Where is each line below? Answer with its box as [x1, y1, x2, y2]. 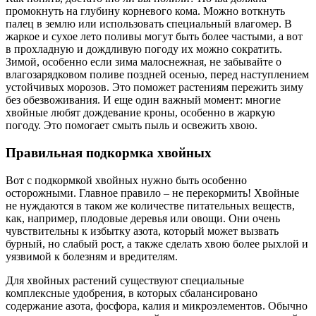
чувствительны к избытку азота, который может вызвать [6, 224, 279, 237]
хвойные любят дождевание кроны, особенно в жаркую [6, 107, 275, 119]
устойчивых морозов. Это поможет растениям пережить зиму [6, 81, 303, 94]
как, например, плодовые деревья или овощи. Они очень [6, 212, 280, 224]
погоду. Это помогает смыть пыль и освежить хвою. [6, 119, 257, 132]
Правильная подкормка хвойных [6, 145, 212, 161]
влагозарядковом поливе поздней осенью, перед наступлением [6, 68, 309, 81]
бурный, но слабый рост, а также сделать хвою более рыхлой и [6, 237, 308, 250]
